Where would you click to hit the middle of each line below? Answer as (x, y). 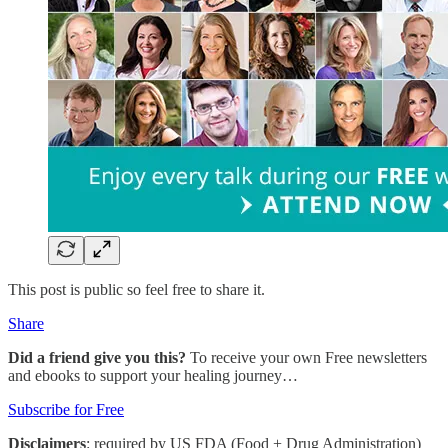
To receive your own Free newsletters (306, 357)
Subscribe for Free (66, 409)
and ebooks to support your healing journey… (153, 375)
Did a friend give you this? (97, 357)
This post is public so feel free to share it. (136, 289)
